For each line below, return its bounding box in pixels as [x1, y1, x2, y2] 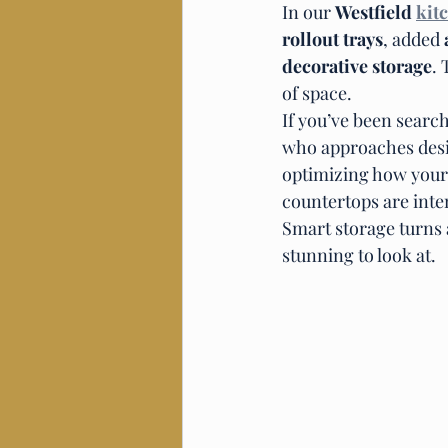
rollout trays [282, 26, 383, 51]
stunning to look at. [282, 242, 436, 267]
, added [383, 26, 444, 51]
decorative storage [282, 53, 432, 78]
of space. [282, 80, 352, 105]
